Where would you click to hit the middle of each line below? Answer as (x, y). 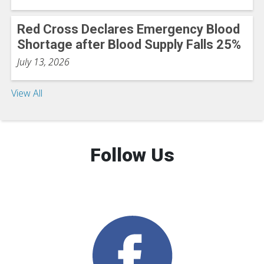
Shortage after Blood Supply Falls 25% (129, 45)
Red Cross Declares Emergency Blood (128, 29)
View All (27, 93)
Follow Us (132, 155)
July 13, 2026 (43, 62)
